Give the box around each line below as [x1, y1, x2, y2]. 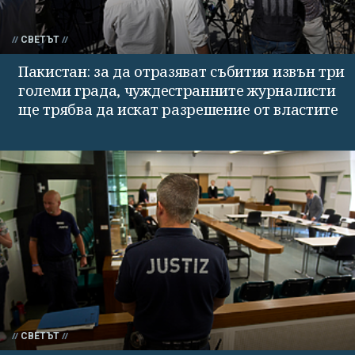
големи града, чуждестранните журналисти [18, 80, 336, 100]
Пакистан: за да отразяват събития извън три [18, 61, 345, 81]
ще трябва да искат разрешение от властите [18, 99, 338, 119]
